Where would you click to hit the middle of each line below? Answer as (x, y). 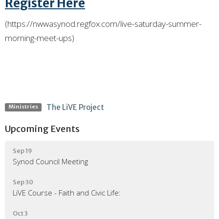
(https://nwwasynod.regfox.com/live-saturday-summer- (103, 24)
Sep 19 (22, 151)
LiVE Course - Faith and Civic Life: (67, 192)
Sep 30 (23, 182)
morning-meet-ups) (40, 38)
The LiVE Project (75, 107)
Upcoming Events (42, 129)
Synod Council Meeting (50, 161)
